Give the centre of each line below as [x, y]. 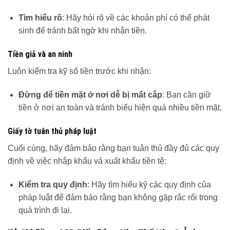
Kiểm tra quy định [53, 184]
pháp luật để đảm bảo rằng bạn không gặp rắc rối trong [118, 197]
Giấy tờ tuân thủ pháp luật [52, 131]
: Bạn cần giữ [186, 95]
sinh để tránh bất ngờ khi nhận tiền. [82, 31]
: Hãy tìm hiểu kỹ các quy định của [149, 184]
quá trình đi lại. [45, 210]
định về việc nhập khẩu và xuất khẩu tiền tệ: [87, 161]
